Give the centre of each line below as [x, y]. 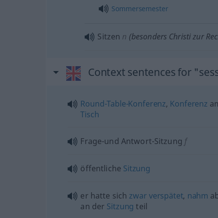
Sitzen [109, 36]
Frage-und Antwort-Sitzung [131, 141]
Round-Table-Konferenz [123, 103]
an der [94, 206]
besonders [149, 36]
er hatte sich [105, 195]
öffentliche [102, 168]
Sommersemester [140, 8]
